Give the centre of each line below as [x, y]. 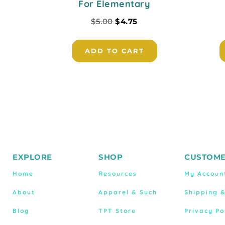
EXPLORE [32, 157]
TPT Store [117, 210]
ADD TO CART [114, 50]
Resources [118, 173]
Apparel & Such [128, 192]
